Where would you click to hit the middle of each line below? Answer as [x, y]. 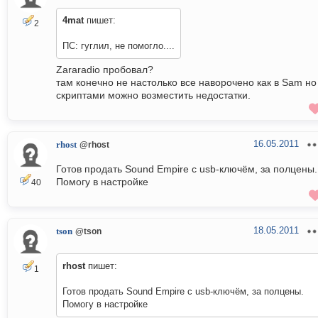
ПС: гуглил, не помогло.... [119, 46]
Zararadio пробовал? [105, 70]
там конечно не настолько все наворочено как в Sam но [186, 83]
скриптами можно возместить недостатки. [153, 95]
